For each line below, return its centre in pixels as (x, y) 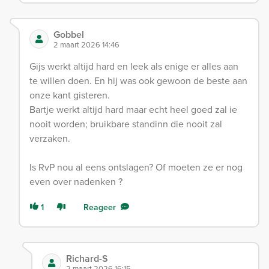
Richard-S (87, 258)
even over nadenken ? (76, 181)
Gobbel (69, 34)
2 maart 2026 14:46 (86, 44)
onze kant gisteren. (70, 95)
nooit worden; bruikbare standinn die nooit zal (126, 123)
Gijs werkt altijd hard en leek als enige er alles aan (134, 66)
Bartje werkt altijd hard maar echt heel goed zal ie (133, 109)
